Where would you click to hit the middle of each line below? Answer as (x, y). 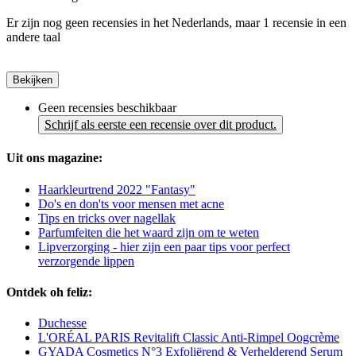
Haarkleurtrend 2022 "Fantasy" (117, 189)
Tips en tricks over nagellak (107, 218)
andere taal (33, 37)
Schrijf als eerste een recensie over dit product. (161, 125)
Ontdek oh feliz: (49, 292)
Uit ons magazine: (54, 158)
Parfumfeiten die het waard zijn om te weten (149, 232)
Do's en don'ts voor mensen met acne (131, 203)
